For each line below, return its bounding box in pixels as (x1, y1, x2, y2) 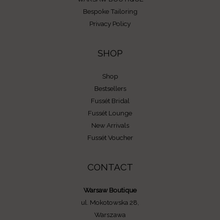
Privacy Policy (89, 19, 131, 27)
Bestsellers (94, 84, 126, 92)
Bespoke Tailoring (82, 7, 137, 15)
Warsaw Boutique (83, 186, 137, 194)
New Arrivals (91, 121, 129, 129)
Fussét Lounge (88, 109, 132, 117)
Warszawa (94, 211, 126, 219)
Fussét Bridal (90, 96, 130, 105)
